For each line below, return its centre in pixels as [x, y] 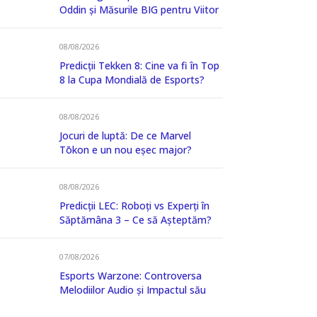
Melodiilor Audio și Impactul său [133, 290]
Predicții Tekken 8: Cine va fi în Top [139, 66]
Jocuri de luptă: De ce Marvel [125, 136]
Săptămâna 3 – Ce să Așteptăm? [136, 220]
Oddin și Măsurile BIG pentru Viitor [139, 10]
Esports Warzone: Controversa [131, 276]
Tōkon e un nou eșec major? [126, 150]
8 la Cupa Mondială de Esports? [132, 80]
